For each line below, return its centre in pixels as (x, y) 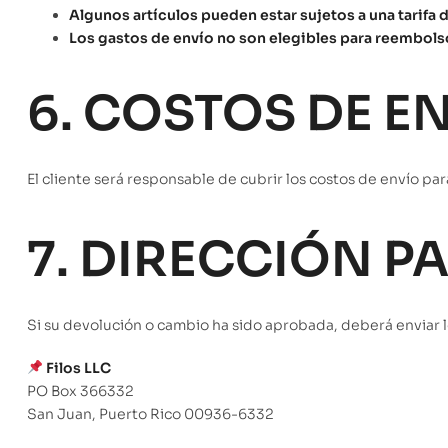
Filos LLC (78, 368)
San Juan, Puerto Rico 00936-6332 (150, 414)
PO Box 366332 (80, 391)
